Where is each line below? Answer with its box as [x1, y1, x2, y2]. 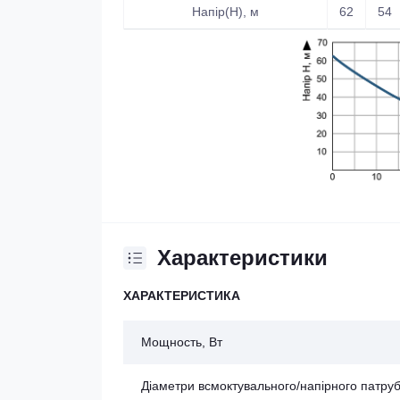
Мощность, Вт [141, 335, 222, 350]
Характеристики [157, 246, 328, 271]
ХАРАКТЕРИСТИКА [123, 288, 240, 304]
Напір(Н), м [192, 4, 259, 19]
